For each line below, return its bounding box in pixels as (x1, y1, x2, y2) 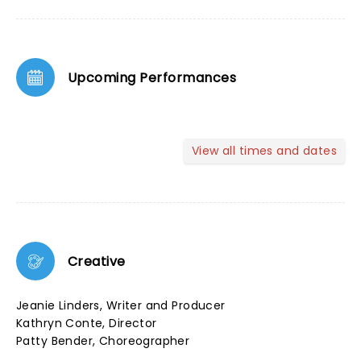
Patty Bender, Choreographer (16, 333, 190, 349)
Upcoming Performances (68, 68, 237, 87)
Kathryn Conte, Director (16, 315, 157, 331)
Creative (68, 251, 126, 271)
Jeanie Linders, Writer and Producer (16, 297, 226, 313)
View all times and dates (191, 143, 337, 159)
